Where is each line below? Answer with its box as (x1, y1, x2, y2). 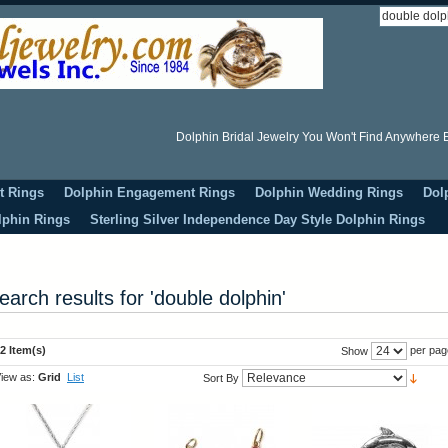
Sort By (203, 372, 239, 384)
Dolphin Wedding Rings (255, 185, 403, 200)
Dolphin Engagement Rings (64, 185, 235, 200)
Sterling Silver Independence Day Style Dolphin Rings (90, 212, 425, 227)
